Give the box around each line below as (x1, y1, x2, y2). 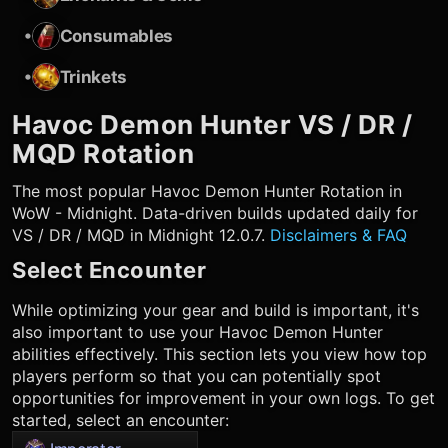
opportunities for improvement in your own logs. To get (12, 388, 435, 408)
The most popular (12, 181, 151, 201)
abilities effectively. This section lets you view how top (12, 344, 427, 364)
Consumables (59, 25, 173, 46)
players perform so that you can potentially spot (12, 366, 381, 386)
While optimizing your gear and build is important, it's (12, 300, 419, 320)
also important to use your (12, 322, 219, 342)
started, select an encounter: (12, 410, 229, 430)
